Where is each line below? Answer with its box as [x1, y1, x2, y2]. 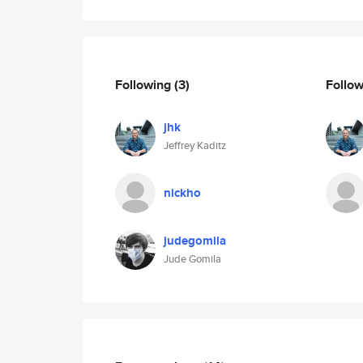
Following [115, 75, 174, 94]
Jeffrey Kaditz [164, 138, 226, 153]
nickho [164, 184, 201, 202]
